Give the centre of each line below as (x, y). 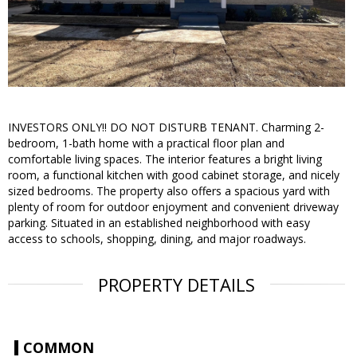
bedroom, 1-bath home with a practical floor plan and (146, 143)
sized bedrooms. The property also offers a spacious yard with (169, 191)
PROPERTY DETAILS (177, 285)
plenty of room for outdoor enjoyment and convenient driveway (173, 207)
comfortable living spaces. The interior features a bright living (165, 159)
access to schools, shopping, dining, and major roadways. (157, 239)
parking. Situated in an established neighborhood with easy (159, 223)
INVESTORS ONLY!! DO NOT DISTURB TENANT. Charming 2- (166, 127)
